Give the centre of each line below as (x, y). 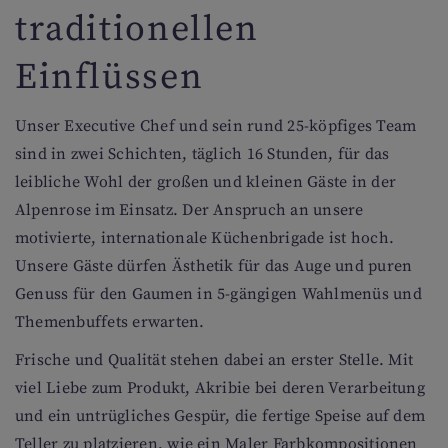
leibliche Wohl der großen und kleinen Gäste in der (205, 181)
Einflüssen (109, 77)
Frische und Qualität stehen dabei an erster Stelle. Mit (214, 359)
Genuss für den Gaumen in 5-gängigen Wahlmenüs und (218, 293)
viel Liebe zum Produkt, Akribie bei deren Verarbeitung (220, 387)
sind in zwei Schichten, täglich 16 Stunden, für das (202, 153)
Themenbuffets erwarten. (110, 321)
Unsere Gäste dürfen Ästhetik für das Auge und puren (214, 265)
